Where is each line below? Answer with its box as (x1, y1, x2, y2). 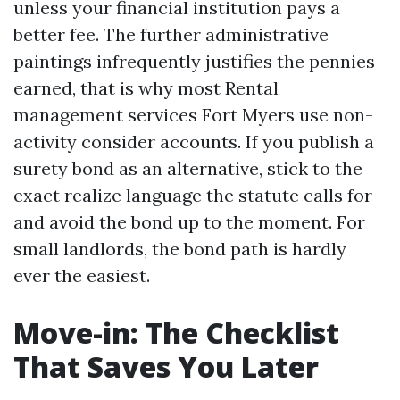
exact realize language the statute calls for (13, 184, 372, 206)
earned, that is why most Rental (13, 77, 279, 99)
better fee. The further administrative (13, 23, 329, 46)
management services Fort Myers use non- (13, 104, 373, 126)
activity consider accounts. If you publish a (13, 130, 374, 153)
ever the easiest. (13, 264, 150, 287)
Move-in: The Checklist (13, 313, 339, 352)
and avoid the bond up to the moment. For (13, 211, 365, 233)
